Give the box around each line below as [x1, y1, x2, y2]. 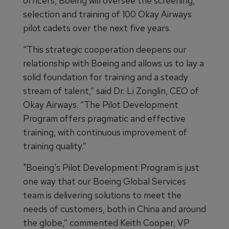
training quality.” [23, 140, 86, 152]
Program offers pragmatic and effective [23, 112, 186, 124]
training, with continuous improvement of [23, 126, 187, 138]
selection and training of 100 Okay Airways [23, 8, 192, 20]
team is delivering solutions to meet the [23, 189, 181, 201]
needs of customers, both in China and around [23, 202, 206, 215]
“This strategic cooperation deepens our [23, 43, 187, 55]
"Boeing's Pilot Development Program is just [23, 161, 199, 173]
